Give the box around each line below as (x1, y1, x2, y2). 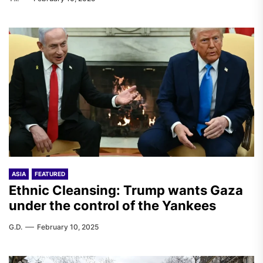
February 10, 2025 (37, 222, 99, 231)
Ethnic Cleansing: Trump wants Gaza (9, 183, 243, 198)
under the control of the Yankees (9, 198, 216, 213)
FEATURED (35, 170, 65, 177)
